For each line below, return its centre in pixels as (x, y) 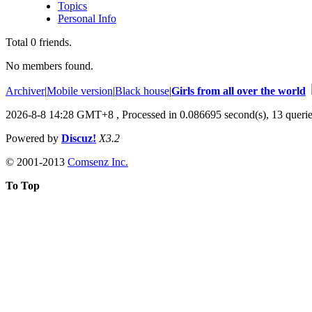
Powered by (33, 138)
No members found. (49, 65)
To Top (23, 185)
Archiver (25, 91)
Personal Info (87, 18)
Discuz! (79, 138)
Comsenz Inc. (98, 162)
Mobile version (80, 91)
